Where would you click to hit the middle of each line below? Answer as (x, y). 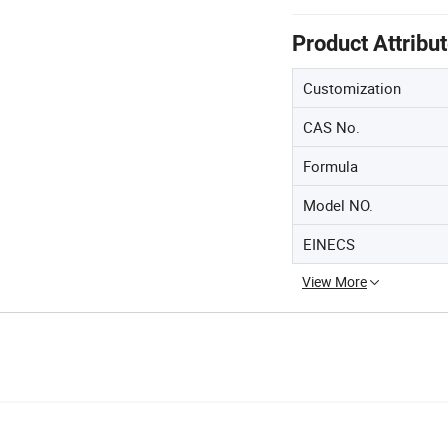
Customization (352, 87)
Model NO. (338, 204)
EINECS (329, 243)
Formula (330, 165)
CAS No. (331, 126)
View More (334, 281)
